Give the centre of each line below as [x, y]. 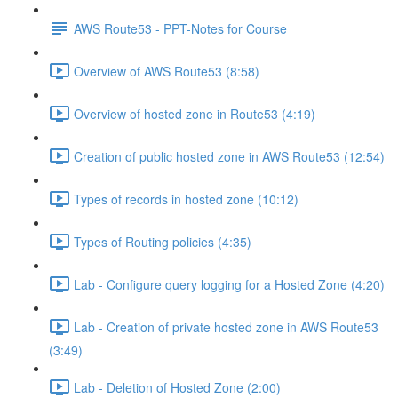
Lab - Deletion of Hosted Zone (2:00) [177, 387]
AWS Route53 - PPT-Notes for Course [180, 28]
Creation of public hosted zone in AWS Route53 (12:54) [229, 156]
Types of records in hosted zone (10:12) [186, 199]
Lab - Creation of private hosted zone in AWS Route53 [226, 326]
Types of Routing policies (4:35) [163, 241]
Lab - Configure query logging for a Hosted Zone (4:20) [229, 284]
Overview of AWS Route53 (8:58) [167, 71]
